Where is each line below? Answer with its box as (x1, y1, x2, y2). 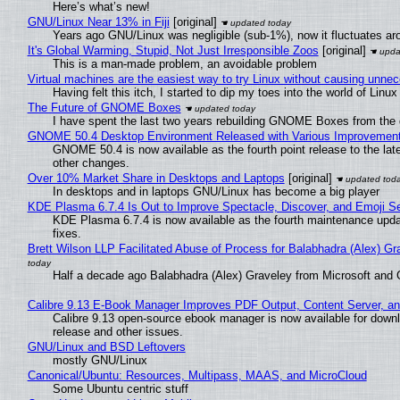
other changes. (52, 155, 129, 170)
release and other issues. (52, 324, 183, 338)
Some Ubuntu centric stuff (52, 381, 188, 396)
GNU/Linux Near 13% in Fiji (27, 14, 170, 29)
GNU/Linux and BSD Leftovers (27, 339, 186, 354)
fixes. (52, 226, 81, 240)
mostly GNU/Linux (52, 353, 147, 367)
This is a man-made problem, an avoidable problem (52, 56, 317, 71)
